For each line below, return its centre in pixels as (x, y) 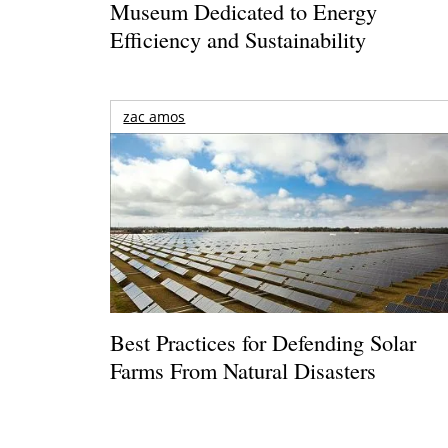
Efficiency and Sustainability (238, 39)
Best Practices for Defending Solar (263, 342)
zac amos (154, 117)
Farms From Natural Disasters (243, 370)
